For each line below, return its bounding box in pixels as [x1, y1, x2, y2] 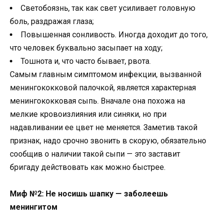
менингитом [10, 202, 57, 212]
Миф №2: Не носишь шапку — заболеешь [10, 189, 168, 199]
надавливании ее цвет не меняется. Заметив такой [10, 123, 197, 133]
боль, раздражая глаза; [10, 17, 94, 27]
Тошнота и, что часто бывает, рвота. [21, 56, 151, 66]
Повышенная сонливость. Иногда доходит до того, [21, 30, 208, 40]
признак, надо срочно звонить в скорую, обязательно [10, 136, 206, 146]
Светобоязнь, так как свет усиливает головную [21, 3, 195, 13]
